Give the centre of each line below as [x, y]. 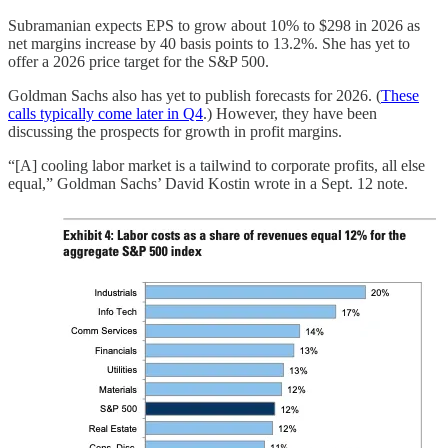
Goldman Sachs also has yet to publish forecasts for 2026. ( [194, 96]
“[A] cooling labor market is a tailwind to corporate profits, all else [216, 166]
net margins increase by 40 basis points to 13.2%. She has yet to [209, 44]
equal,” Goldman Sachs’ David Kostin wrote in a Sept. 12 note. [208, 184]
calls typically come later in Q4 [105, 114]
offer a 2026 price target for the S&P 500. [138, 62]
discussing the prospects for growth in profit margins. [175, 132]
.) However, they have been [290, 114]
